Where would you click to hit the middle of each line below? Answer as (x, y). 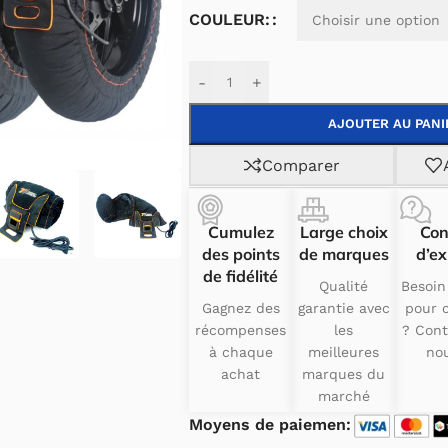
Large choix (343, 232)
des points (240, 254)
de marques (343, 254)
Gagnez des (240, 308)
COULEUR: (229, 19)
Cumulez (240, 232)
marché (343, 396)
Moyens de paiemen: (270, 424)
